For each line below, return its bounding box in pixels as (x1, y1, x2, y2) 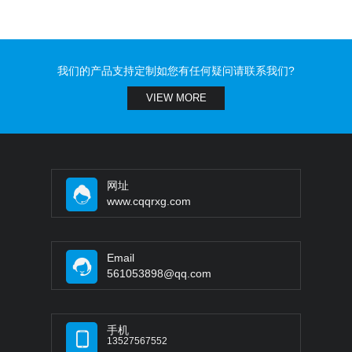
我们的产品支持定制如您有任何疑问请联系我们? (57, 64, 295, 77)
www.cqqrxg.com (107, 194, 191, 207)
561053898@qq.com (107, 266, 211, 280)
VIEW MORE (145, 91, 207, 104)
